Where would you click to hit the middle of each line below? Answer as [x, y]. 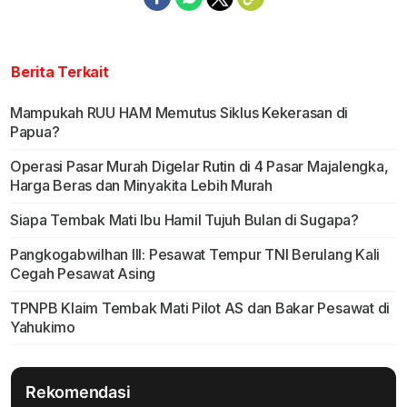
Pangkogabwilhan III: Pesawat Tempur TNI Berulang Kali [195, 254]
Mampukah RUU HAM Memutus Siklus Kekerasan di [179, 112]
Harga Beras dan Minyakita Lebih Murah [141, 185]
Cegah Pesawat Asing [83, 273]
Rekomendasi [78, 392]
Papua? [35, 131]
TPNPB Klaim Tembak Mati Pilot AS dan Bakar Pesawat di [200, 308]
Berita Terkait [60, 71]
